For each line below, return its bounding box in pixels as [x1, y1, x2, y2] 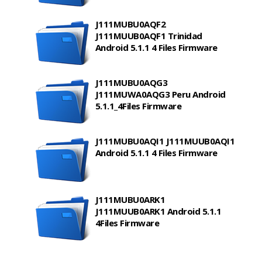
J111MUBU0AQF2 [95, 18, 166, 30]
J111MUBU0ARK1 [95, 194, 166, 206]
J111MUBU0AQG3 [95, 77, 168, 89]
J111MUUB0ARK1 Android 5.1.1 [95, 205, 222, 218]
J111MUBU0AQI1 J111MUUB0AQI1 [95, 135, 235, 147]
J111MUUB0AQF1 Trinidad [95, 30, 202, 42]
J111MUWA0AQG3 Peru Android [95, 88, 226, 101]
